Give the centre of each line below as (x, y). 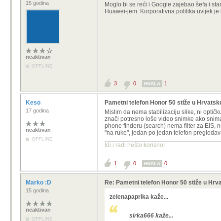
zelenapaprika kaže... (139, 197)
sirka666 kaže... (151, 216)
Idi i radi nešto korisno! (135, 145)
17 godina (37, 110)
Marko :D (39, 183)
